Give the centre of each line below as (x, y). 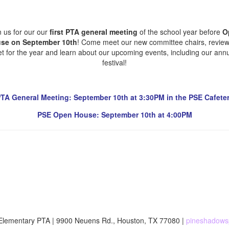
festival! (114, 62)
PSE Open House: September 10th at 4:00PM (114, 114)
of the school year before (180, 31)
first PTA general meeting (92, 31)
